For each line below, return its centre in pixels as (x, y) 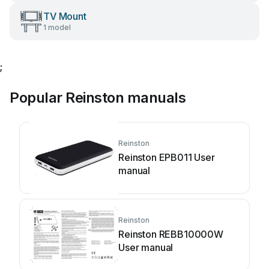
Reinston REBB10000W (171, 234)
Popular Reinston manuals (98, 98)
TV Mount (65, 16)
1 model (57, 27)
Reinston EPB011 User (167, 157)
